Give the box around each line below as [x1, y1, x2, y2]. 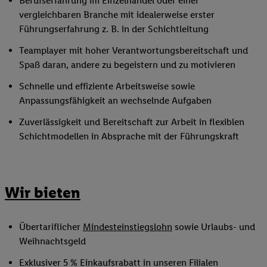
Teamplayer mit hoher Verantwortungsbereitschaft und [19, 45, 248, 57]
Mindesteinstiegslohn [83, 221, 172, 232]
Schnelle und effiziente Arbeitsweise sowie [19, 80, 195, 92]
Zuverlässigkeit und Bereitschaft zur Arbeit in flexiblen [19, 116, 244, 128]
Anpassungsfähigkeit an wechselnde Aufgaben [19, 95, 212, 107]
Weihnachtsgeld [19, 235, 86, 247]
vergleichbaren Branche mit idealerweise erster [19, 9, 215, 21]
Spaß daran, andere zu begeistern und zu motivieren [19, 59, 235, 71]
